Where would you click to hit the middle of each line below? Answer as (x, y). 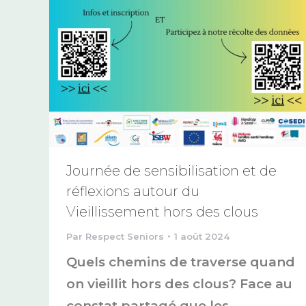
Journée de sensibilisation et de (171, 170)
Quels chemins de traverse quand (181, 262)
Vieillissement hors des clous (162, 211)
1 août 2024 (202, 236)
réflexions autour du (133, 191)
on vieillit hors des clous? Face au (179, 283)
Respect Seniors (125, 236)
